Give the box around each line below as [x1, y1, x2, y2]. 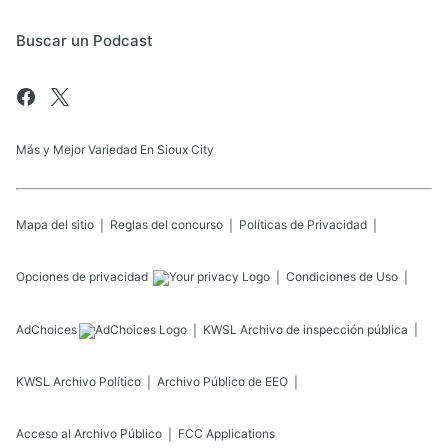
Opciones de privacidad [16, 268, 151, 284]
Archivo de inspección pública [240, 321, 408, 337]
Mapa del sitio [16, 216, 94, 232]
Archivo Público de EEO [157, 373, 288, 389]
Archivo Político [53, 373, 141, 389]
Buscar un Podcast [16, 30, 153, 50]
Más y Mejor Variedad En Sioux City [16, 141, 214, 157]
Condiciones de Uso [286, 268, 398, 284]
